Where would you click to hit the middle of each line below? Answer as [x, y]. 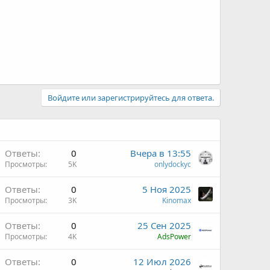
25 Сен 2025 [164, 225]
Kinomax [177, 200]
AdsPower [174, 236]
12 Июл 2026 [162, 261]
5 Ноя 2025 [167, 189]
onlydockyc [173, 164]
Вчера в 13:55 [161, 153]
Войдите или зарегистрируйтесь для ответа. [131, 97]
